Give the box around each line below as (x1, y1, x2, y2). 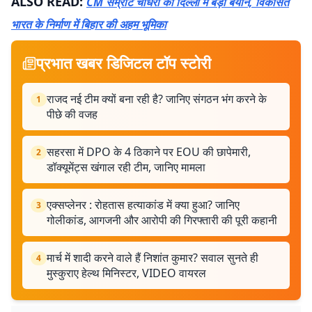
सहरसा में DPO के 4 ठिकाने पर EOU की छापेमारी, (47, 144, 251, 159)
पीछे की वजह (47, 107, 97, 122)
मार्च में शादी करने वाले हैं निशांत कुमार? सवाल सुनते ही (47, 250, 258, 265)
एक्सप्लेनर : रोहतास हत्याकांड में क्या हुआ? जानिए (47, 197, 240, 212)
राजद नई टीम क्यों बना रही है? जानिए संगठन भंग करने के (47, 91, 267, 107)
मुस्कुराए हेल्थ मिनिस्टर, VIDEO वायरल (47, 265, 206, 281)
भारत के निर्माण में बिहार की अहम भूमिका (11, 17, 166, 32)
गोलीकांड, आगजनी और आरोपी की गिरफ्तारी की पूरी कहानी (47, 212, 277, 228)
